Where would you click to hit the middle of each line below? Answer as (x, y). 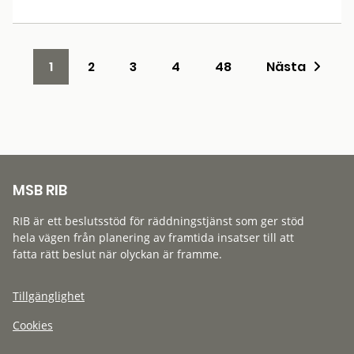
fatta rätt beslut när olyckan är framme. (117, 254)
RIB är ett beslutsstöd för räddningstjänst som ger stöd (158, 221)
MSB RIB (40, 190)
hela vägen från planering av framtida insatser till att (153, 237)
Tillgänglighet (49, 296)
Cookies (33, 325)
